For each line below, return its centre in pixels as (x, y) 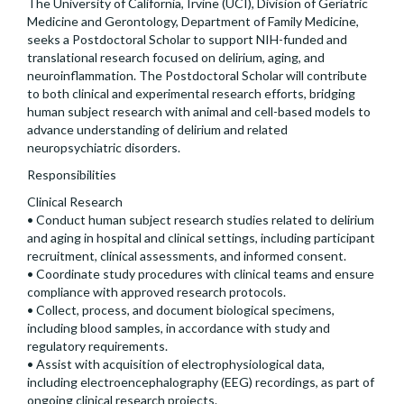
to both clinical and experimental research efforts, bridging (191, 94)
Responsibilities (72, 175)
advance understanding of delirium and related (157, 130)
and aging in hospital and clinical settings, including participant (201, 238)
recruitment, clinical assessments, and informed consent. (187, 256)
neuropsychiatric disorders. (104, 148)
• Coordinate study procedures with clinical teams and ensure (201, 274)
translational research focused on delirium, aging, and (176, 58)
